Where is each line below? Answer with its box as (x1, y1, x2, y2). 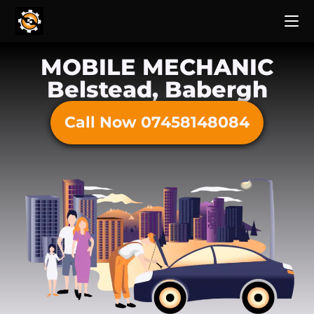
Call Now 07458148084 (64, 113, 250, 132)
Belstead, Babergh (46, 76, 268, 103)
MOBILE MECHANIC (41, 53, 273, 81)
